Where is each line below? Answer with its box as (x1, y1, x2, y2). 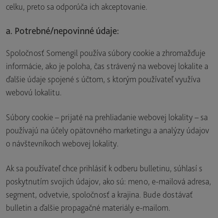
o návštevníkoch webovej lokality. (6, 138, 119, 148)
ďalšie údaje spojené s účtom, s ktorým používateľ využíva (6, 74, 200, 84)
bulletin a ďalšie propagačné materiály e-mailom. (6, 202, 170, 213)
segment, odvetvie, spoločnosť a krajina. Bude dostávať (6, 189, 193, 200)
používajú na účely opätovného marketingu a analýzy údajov (6, 125, 209, 135)
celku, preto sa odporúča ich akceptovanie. (6, 1, 147, 12)
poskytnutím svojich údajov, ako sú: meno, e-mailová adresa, (6, 176, 211, 186)
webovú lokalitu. (6, 87, 62, 97)
